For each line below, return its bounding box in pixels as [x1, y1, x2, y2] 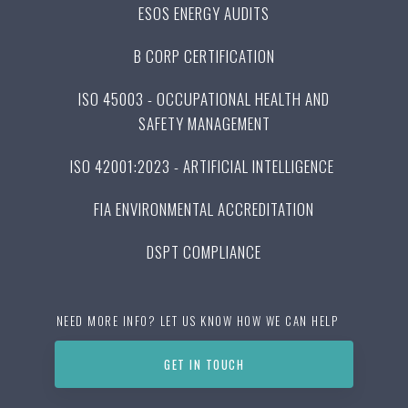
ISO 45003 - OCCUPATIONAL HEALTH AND [78, 87, 330, 110]
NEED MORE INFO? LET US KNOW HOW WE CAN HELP [56, 311, 339, 330]
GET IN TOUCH [164, 355, 244, 373]
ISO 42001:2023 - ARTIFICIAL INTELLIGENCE [70, 155, 338, 178]
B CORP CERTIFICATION [133, 45, 275, 67]
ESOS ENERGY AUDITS [138, 2, 270, 25]
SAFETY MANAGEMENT [138, 112, 270, 135]
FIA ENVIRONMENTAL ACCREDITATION [94, 198, 314, 220]
